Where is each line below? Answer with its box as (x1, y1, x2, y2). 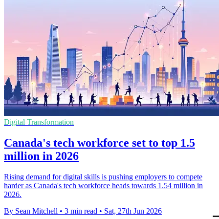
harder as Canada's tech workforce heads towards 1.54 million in (4, 181, 203, 190)
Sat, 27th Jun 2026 (104, 206, 162, 215)
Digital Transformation (4, 118, 74, 127)
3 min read (65, 206, 97, 215)
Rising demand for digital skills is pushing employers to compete (4, 172, 202, 181)
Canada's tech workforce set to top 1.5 (4, 136, 195, 150)
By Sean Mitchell (4, 206, 58, 215)
